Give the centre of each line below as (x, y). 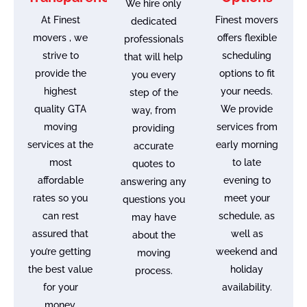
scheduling (247, 55)
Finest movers (247, 20)
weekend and (247, 251)
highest (60, 91)
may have (153, 217)
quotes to (153, 163)
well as (247, 233)
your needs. (247, 91)
